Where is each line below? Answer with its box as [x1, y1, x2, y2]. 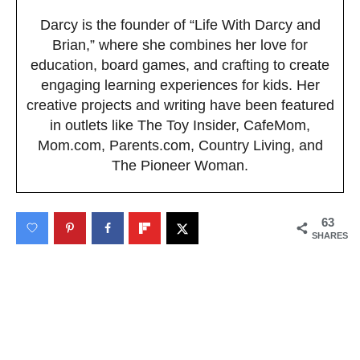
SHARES [312, 230, 348, 240]
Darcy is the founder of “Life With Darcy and [39, 16, 321, 33]
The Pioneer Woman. [112, 157, 248, 174]
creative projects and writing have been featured [26, 96, 334, 113]
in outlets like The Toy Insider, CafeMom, [50, 117, 310, 133]
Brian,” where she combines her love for [52, 36, 308, 53]
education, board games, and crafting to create [31, 56, 329, 73]
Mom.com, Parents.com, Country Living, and [37, 137, 323, 153]
